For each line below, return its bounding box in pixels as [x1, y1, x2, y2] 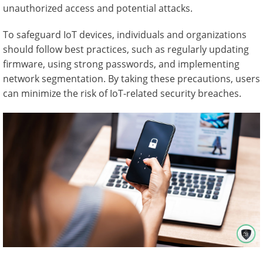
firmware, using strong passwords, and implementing [3, 58, 240, 70]
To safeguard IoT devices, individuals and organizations [3, 28, 247, 41]
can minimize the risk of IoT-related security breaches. [3, 87, 241, 100]
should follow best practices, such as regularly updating [3, 43, 249, 56]
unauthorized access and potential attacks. [3, 2, 193, 15]
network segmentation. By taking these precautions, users [3, 72, 260, 85]
